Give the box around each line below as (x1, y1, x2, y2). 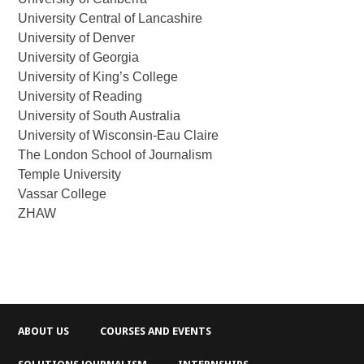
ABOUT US (18, 325, 70, 338)
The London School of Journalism (18, 147, 213, 162)
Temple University (18, 167, 122, 181)
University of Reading (18, 89, 143, 103)
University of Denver (18, 30, 136, 45)
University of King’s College (18, 69, 179, 84)
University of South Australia (18, 108, 181, 123)
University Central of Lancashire (18, 11, 203, 25)
